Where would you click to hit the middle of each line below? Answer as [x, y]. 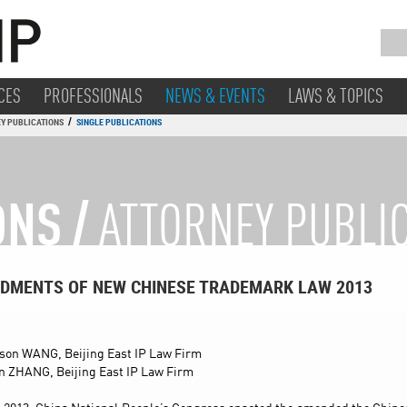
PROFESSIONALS [93, 97]
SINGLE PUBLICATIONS [119, 122]
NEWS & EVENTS [215, 97]
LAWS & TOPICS [336, 97]
